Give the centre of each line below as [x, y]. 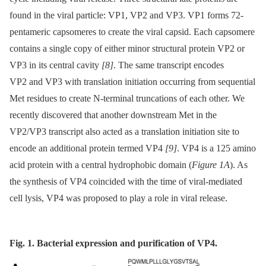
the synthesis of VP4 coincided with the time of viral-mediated [126, 181]
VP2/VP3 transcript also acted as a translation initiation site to [124, 131]
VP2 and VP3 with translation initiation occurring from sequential [132, 81]
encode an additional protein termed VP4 [87, 148]
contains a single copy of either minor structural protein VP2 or [127, 48]
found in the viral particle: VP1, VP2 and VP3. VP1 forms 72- [126, 15]
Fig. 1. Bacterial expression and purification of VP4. [113, 243]
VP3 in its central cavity [56, 65]
